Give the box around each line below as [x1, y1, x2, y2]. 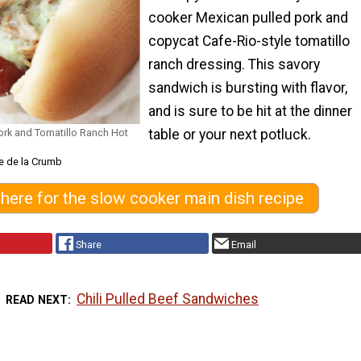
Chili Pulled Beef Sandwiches [77, 290, 259, 307]
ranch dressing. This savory [148, 56, 320, 73]
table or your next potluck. [148, 126, 311, 143]
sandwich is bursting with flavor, [148, 79, 347, 96]
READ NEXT [5, 293, 68, 306]
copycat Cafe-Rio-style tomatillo [148, 32, 350, 49]
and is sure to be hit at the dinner [148, 102, 352, 119]
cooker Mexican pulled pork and [148, 9, 348, 26]
